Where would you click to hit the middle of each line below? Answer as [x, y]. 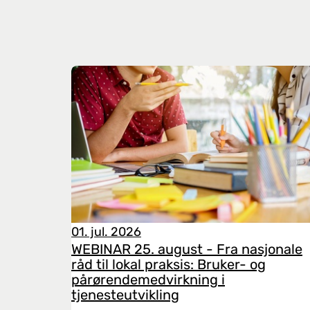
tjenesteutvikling [125, 295]
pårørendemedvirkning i [148, 280]
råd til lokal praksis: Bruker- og [168, 264]
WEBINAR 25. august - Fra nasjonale [187, 249]
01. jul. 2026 [106, 232]
